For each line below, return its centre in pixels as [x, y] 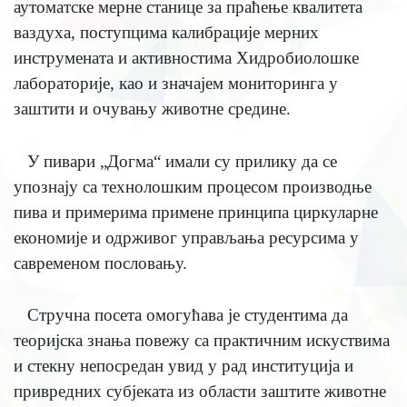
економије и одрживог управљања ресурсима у [186, 237]
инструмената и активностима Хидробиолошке [186, 58]
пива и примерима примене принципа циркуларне [195, 212]
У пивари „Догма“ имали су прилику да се [182, 161]
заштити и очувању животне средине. [152, 109]
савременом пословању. [100, 263]
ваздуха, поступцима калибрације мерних [166, 33]
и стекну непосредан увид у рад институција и [183, 365]
